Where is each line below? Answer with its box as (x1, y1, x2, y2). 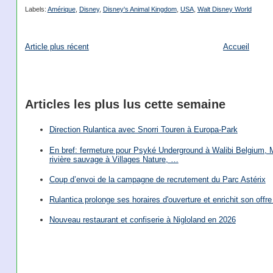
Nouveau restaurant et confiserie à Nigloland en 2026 (49, 215, 236, 225)
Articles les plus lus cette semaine (24, 97, 225, 112)
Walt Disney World (197, 5, 252, 13)
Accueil (223, 42, 250, 52)
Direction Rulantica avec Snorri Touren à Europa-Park (49, 125, 238, 135)
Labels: (24, 5, 48, 13)
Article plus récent (24, 42, 89, 52)
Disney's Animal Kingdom (102, 5, 177, 13)
